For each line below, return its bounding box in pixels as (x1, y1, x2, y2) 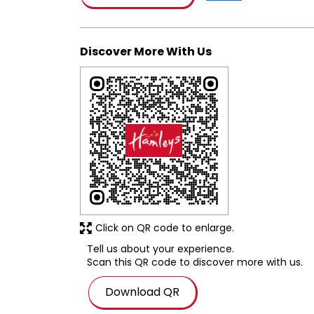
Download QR (105, 283, 179, 300)
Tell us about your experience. (87, 241, 234, 256)
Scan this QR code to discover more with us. (87, 254, 303, 269)
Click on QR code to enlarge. (95, 221, 234, 235)
